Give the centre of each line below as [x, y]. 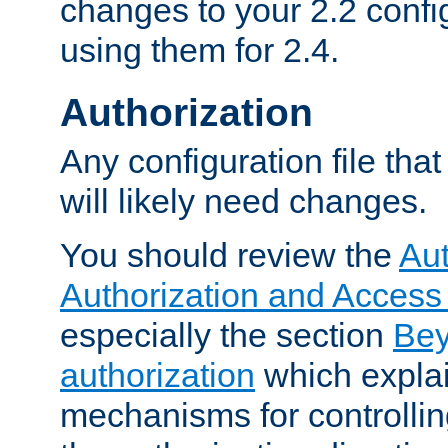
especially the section [226, 335]
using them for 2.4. [199, 50]
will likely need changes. [243, 201]
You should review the [229, 255]
